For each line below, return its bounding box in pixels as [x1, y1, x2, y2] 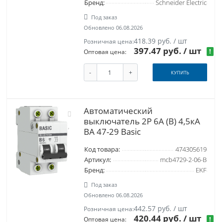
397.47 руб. [134, 45, 184, 56]
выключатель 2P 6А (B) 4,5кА [83, 115, 200, 127]
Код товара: [84, 145, 120, 154]
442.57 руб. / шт [134, 204, 188, 214]
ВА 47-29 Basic [83, 126, 141, 138]
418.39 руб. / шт [134, 36, 188, 46]
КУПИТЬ [170, 69, 189, 76]
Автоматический [83, 105, 153, 117]
